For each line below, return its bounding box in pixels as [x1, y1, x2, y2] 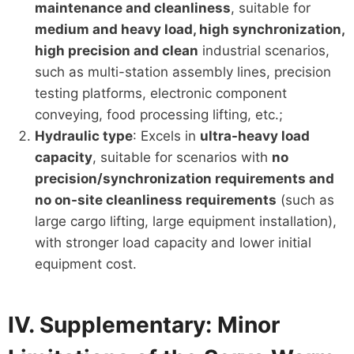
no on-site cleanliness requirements [34, 191, 277, 208]
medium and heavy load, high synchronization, [34, 21, 345, 37]
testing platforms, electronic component [34, 85, 287, 101]
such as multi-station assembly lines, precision [34, 63, 331, 80]
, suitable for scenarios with [92, 149, 272, 165]
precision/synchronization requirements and [34, 170, 334, 186]
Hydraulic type [34, 127, 133, 144]
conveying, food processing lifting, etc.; [34, 106, 283, 122]
